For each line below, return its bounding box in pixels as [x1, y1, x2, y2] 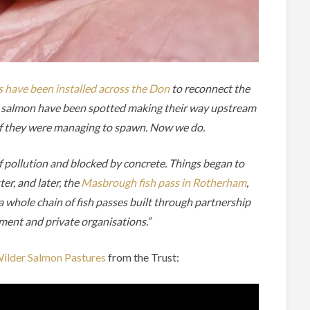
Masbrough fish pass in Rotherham [81, 176, 246, 190]
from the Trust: [106, 250, 181, 264]
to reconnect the [170, 82, 250, 95]
